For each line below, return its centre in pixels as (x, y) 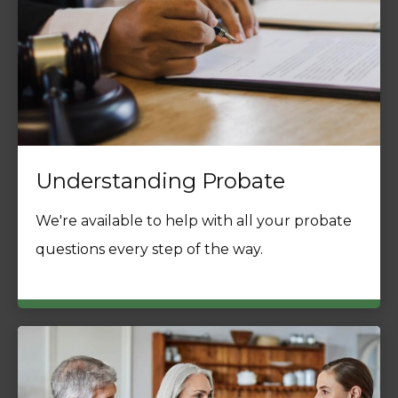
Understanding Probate (160, 181)
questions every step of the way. (149, 250)
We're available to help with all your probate (194, 221)
